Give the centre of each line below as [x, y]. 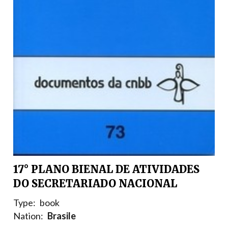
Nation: [28, 216]
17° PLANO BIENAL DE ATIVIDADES [106, 169]
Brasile [62, 216]
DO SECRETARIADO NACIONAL [95, 184]
